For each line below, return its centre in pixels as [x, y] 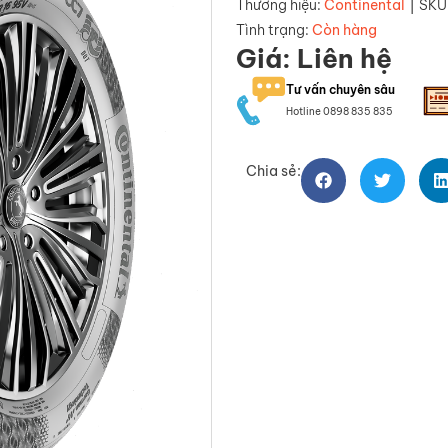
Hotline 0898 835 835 [339, 111]
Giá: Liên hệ [314, 58]
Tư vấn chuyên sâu [340, 89]
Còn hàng [344, 29]
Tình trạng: [274, 29]
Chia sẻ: [273, 170]
